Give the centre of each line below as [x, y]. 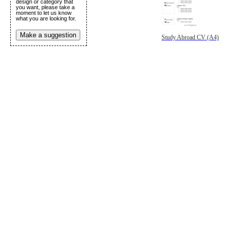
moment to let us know [44, 13]
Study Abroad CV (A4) [190, 37]
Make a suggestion [48, 35]
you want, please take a [45, 7]
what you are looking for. [46, 18]
